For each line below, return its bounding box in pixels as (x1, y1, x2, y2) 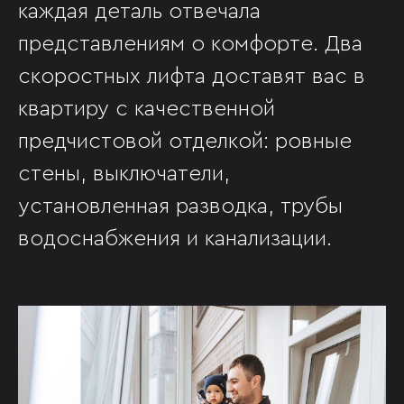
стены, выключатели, (18, 163, 230, 186)
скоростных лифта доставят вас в (18, 66, 365, 88)
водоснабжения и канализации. (18, 228, 332, 251)
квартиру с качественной (18, 98, 275, 121)
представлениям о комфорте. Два (18, 33, 363, 56)
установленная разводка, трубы (18, 196, 343, 218)
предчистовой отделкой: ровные (18, 131, 352, 153)
